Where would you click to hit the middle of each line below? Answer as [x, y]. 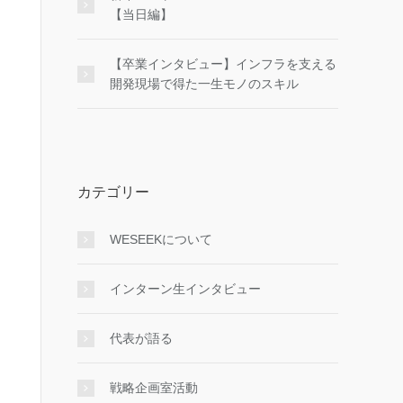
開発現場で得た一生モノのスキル [204, 84]
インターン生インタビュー [185, 289]
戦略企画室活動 [154, 388]
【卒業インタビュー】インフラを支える [223, 64]
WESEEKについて [161, 239]
